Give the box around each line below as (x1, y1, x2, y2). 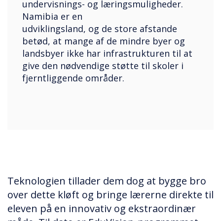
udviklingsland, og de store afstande (22, 22, 177, 35)
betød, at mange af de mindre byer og (22, 35, 185, 47)
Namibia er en (22, 10, 82, 22)
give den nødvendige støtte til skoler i (22, 59, 184, 72)
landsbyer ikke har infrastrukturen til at (22, 47, 192, 59)
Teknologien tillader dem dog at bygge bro (7, 174, 206, 187)
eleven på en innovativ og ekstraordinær (7, 201, 196, 215)
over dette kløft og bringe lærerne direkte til (7, 187, 214, 201)
